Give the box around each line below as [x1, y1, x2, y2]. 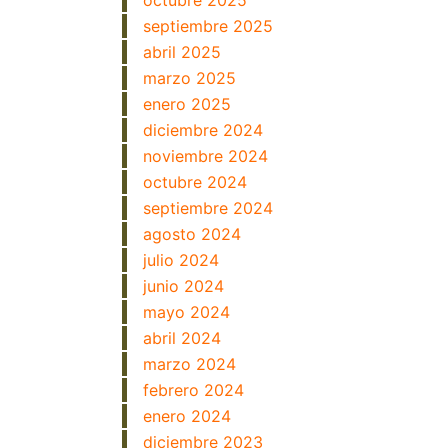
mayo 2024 [143, 302, 230, 322]
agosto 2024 [143, 224, 241, 244]
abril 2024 [143, 328, 221, 348]
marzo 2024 [143, 354, 236, 374]
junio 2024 [143, 276, 224, 296]
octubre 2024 [143, 172, 247, 192]
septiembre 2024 [143, 198, 273, 218]
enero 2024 [143, 406, 231, 426]
